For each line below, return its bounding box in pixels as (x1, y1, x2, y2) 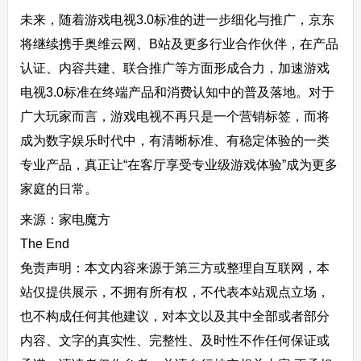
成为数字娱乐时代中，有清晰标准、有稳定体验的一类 (19, 134, 330, 147)
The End (19, 237, 69, 251)
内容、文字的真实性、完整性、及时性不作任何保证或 (19, 334, 330, 347)
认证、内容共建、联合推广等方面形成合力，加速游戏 (19, 61, 330, 75)
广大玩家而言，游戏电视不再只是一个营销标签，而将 (19, 110, 330, 123)
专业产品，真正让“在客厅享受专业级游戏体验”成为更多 (19, 158, 338, 172)
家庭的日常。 (19, 182, 98, 196)
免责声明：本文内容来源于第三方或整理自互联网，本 (19, 261, 330, 275)
